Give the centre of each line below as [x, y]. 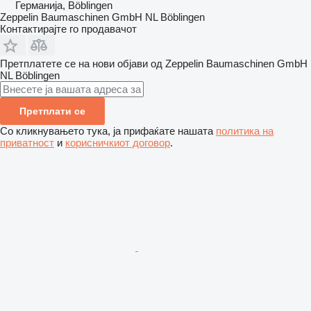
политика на [245, 131]
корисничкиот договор [118, 142]
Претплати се [52, 111]
